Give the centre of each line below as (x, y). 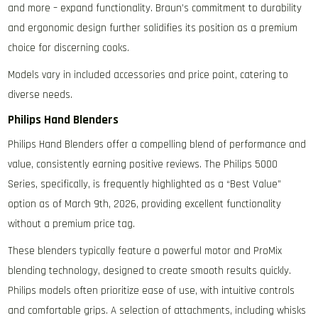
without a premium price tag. (72, 224)
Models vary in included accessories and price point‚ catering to (148, 75)
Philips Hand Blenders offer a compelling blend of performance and (157, 145)
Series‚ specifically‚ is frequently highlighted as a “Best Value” (145, 185)
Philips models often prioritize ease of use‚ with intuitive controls (152, 291)
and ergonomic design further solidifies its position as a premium (153, 28)
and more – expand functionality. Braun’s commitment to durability (155, 9)
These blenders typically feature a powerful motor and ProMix (145, 251)
